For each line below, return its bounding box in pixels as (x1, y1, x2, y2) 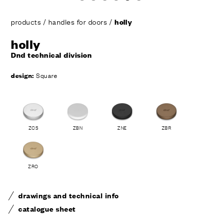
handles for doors (48, 16, 108, 27)
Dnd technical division (11, 49, 92, 60)
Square (34, 70, 58, 80)
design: (11, 70, 34, 80)
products (11, 16, 43, 27)
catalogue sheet (18, 203, 76, 214)
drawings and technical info (18, 190, 119, 201)
